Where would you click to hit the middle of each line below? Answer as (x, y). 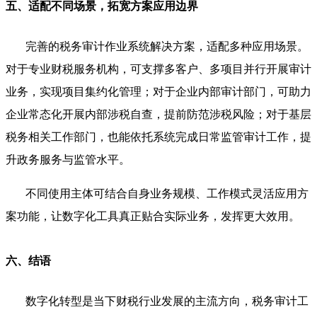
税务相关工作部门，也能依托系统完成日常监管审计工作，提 (158, 137)
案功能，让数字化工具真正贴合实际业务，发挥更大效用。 (153, 216)
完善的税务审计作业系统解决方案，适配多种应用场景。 (167, 46)
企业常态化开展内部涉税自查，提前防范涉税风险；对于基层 (158, 114)
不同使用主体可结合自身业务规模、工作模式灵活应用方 (167, 193)
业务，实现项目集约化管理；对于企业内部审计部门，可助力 (158, 91)
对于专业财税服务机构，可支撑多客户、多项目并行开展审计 (158, 69)
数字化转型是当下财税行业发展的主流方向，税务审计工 (167, 301)
